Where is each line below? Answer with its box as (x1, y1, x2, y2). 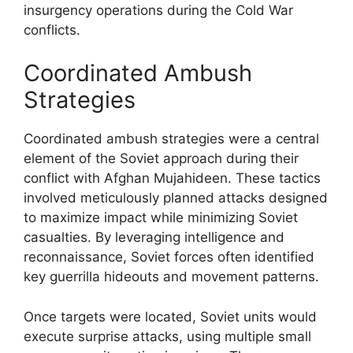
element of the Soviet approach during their (24, 150, 299, 166)
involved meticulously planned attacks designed (24, 190, 328, 206)
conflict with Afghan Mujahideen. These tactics (24, 170, 321, 186)
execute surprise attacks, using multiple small (24, 328, 311, 344)
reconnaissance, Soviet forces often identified (24, 249, 314, 265)
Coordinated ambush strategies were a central (24, 131, 319, 147)
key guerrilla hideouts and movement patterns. (24, 269, 319, 284)
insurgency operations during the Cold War (24, 2, 293, 18)
